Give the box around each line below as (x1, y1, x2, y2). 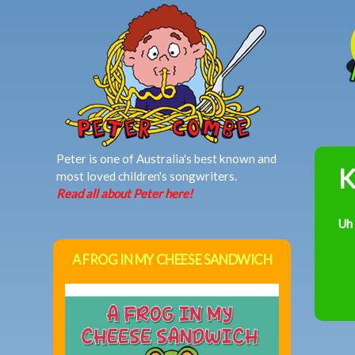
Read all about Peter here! (56, 185, 193, 200)
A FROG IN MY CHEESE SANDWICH (71, 251, 273, 268)
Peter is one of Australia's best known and (56, 151, 277, 166)
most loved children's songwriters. (56, 168, 238, 183)
